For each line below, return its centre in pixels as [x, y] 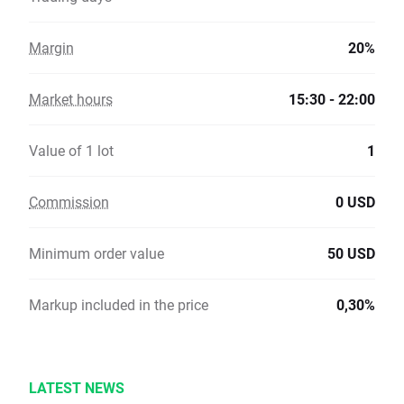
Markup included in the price [119, 305]
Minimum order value [96, 253]
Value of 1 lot [71, 151]
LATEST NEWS [77, 388]
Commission [69, 202]
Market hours [71, 99]
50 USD [351, 253]
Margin [51, 48]
